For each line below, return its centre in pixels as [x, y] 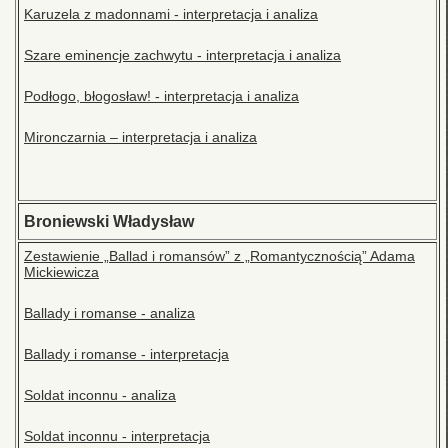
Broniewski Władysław [109, 222]
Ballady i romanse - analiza [109, 313]
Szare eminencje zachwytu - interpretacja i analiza [182, 55]
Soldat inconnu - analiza [100, 395]
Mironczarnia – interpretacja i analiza [140, 137]
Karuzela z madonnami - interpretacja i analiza [171, 14]
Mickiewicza [61, 272]
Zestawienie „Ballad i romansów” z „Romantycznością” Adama [219, 256]
